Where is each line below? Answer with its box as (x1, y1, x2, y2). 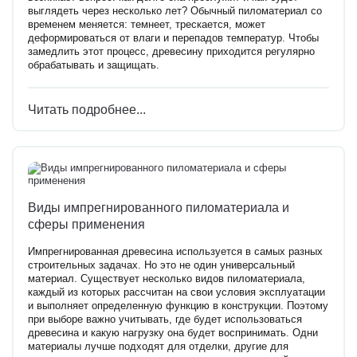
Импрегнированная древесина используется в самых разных (28, 245, 323, 257)
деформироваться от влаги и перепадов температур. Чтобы (28, 33, 319, 45)
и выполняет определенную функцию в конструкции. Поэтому (28, 300, 328, 312)
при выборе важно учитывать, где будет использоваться (28, 313, 302, 325)
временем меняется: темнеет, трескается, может (28, 19, 265, 31)
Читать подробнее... (28, 102, 146, 117)
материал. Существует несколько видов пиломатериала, (28, 273, 305, 284)
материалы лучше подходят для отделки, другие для (28, 340, 288, 352)
